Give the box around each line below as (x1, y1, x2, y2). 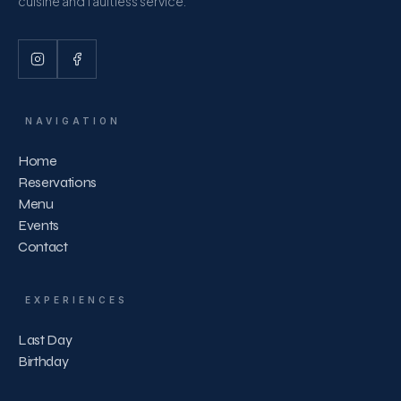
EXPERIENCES (25, 294, 128, 305)
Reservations (18, 174, 98, 191)
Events (18, 217, 60, 234)
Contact (18, 238, 68, 255)
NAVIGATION (25, 115, 121, 126)
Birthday (18, 353, 69, 370)
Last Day (18, 331, 73, 348)
